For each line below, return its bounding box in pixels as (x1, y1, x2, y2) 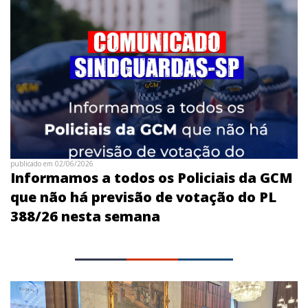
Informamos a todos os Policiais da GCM (10, 168, 293, 188)
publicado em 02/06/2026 (10, 159, 93, 169)
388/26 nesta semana (10, 207, 160, 226)
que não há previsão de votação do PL (10, 188, 276, 207)
